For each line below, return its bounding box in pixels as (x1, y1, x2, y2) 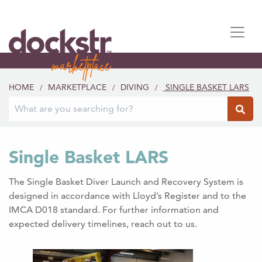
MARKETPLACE (48, 82, 106, 93)
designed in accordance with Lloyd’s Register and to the (9, 189, 246, 201)
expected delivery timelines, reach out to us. (9, 218, 197, 229)
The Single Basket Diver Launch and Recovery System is (9, 175, 243, 187)
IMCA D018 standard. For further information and (9, 204, 219, 215)
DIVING (120, 82, 149, 93)
